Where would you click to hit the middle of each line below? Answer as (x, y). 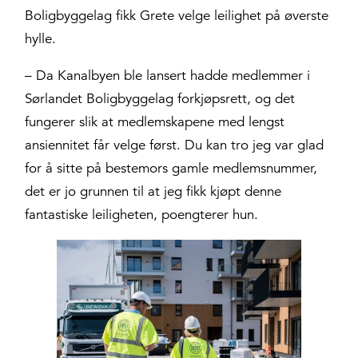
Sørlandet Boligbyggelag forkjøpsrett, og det (160, 99)
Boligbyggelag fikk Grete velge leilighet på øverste (177, 16)
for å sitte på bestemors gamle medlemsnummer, (171, 169)
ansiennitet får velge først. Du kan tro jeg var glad (175, 145)
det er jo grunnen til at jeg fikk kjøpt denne (153, 192)
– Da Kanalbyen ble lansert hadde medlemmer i (168, 76)
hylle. (41, 39)
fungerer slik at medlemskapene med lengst (155, 122)
